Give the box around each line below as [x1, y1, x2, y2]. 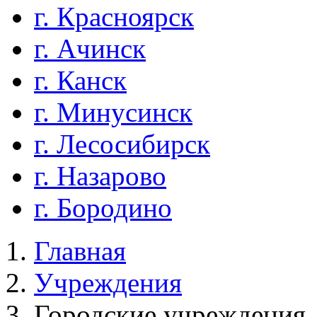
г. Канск [34, 64, 127, 96]
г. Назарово [34, 160, 166, 191]
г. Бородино [34, 192, 172, 223]
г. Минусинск [34, 96, 192, 127]
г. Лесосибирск [34, 128, 210, 159]
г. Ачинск [34, 33, 146, 64]
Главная [34, 235, 126, 266]
